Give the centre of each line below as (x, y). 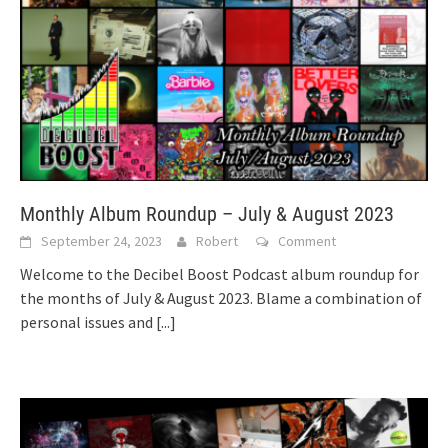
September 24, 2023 (101, 240)
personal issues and (88, 321)
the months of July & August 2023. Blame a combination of (221, 297)
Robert (217, 240)
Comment (307, 240)
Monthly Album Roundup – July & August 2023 (207, 213)
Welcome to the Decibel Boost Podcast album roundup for (219, 273)
